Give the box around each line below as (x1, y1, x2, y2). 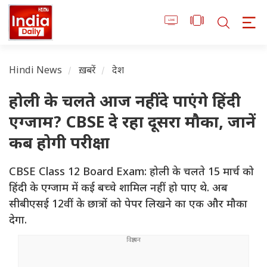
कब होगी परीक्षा (9, 134, 110, 156)
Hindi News (9, 65, 63, 78)
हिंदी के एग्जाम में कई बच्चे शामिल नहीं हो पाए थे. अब (9, 182, 228, 196)
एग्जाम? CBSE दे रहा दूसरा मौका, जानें (9, 113, 256, 135)
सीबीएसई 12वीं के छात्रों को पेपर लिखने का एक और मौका (9, 198, 247, 212)
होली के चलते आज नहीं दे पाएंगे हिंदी (9, 92, 241, 114)
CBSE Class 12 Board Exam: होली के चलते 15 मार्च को (9, 166, 254, 180)
